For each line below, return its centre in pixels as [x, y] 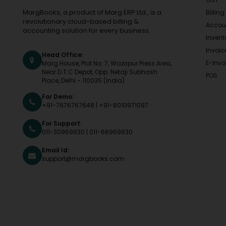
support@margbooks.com [83, 159]
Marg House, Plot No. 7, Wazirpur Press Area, [106, 64]
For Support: [62, 124]
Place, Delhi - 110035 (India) [83, 81]
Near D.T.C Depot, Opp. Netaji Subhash [99, 72]
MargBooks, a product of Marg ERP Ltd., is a [92, 13]
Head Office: [62, 55]
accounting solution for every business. [86, 31]
